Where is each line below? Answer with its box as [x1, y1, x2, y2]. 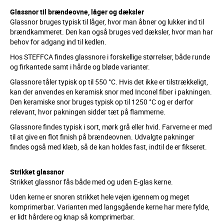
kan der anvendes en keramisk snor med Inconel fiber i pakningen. [10, 87, 212, 96]
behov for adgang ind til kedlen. [10, 37, 106, 46]
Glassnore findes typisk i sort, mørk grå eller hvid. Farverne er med [10, 122, 212, 131]
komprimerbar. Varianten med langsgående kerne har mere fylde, [10, 202, 209, 211]
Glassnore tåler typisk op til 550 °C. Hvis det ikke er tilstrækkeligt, [10, 77, 208, 86]
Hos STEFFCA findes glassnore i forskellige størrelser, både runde [10, 52, 210, 61]
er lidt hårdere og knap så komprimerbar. [10, 212, 135, 221]
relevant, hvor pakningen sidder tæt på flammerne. [10, 107, 165, 116]
